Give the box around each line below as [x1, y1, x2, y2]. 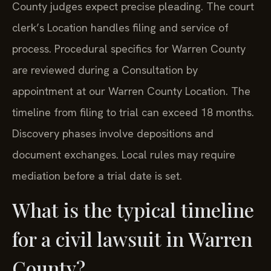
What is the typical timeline [12, 196, 254, 223]
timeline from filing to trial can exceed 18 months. [12, 105, 254, 120]
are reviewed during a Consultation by [12, 63, 198, 77]
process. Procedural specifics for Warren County [12, 42, 246, 56]
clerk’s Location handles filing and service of [12, 21, 229, 35]
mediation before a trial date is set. [12, 169, 182, 183]
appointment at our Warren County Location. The [12, 84, 250, 99]
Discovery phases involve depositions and [12, 126, 214, 141]
